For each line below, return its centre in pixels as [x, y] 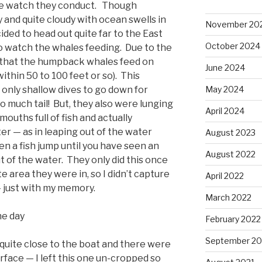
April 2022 [224, 175]
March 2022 [228, 197]
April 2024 [225, 111]
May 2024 [224, 89]
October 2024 [232, 46]
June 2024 [225, 67]
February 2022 [233, 219]
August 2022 [230, 154]
